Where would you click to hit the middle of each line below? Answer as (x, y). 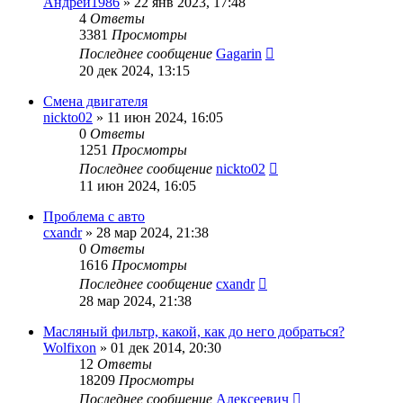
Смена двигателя (95, 101)
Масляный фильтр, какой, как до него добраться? (194, 331)
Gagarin (239, 53)
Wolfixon (70, 347)
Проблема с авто (94, 216)
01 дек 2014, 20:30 (166, 347)
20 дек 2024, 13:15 (134, 70)
